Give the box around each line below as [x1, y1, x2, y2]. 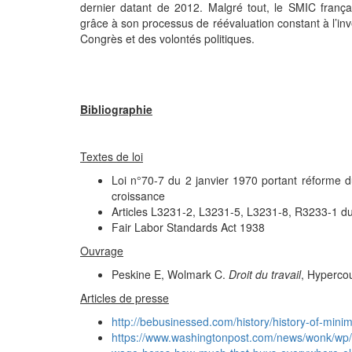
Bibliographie [80, 101, 152, 117]
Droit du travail [229, 266, 301, 282]
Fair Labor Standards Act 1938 [112, 219, 265, 235]
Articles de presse [80, 290, 169, 306]
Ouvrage [80, 243, 123, 258]
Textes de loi [80, 148, 143, 164]
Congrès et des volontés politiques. [80, 31, 255, 46]
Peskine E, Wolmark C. [112, 266, 229, 282]
